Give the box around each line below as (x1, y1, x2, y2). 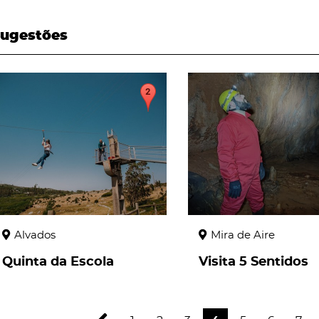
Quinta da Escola (2, 256, 114, 268)
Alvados (14, 230, 56, 241)
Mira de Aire (210, 230, 275, 241)
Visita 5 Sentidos (198, 256, 308, 268)
